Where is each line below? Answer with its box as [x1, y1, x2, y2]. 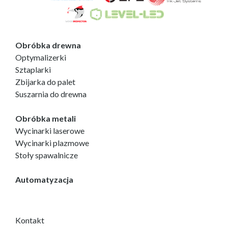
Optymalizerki [15, 52, 66, 62]
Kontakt [15, 215, 44, 225]
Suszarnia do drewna [15, 89, 87, 99]
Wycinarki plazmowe [15, 138, 89, 148]
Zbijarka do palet [15, 77, 75, 87]
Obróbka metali [15, 113, 76, 123]
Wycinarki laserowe [15, 126, 84, 135]
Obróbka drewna [15, 40, 81, 50]
